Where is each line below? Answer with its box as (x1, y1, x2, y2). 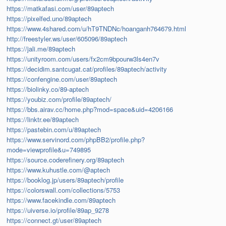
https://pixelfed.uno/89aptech (7, 14, 92, 24)
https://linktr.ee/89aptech (7, 115, 79, 125)
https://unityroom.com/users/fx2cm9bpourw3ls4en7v (7, 54, 160, 64)
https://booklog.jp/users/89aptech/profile (7, 175, 124, 185)
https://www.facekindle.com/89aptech (7, 195, 116, 205)
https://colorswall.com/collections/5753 (7, 185, 121, 195)
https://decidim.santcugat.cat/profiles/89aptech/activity (7, 64, 167, 74)
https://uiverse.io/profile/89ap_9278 (7, 205, 109, 215)
